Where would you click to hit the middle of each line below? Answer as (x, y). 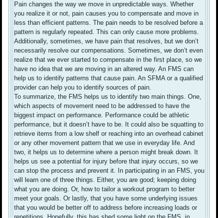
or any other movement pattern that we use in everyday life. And (105, 143)
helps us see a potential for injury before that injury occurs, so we (106, 162)
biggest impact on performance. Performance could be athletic (102, 115)
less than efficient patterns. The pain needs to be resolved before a (109, 23)
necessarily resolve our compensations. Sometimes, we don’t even (109, 51)
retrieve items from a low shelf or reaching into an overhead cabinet (109, 134)
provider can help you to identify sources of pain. (83, 88)
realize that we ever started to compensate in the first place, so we (108, 60)
